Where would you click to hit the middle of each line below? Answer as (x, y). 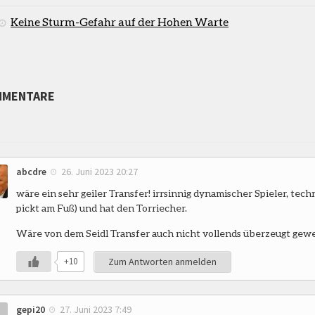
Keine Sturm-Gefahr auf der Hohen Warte (120, 21)
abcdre (31, 171)
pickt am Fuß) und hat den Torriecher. (102, 207)
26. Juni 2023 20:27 (99, 171)
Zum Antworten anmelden (162, 261)
